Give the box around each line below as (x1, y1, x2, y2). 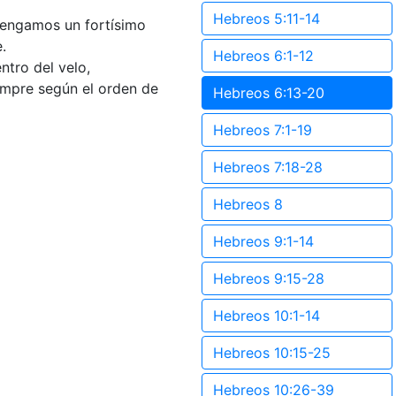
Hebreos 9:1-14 (213, 232, 314, 250)
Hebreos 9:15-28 (213, 270, 324, 287)
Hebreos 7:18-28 (213, 158, 323, 176)
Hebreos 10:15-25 (213, 344, 331, 362)
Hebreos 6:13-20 (213, 84, 324, 102)
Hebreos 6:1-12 (213, 47, 314, 65)
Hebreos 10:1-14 (213, 307, 320, 324)
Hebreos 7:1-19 (213, 121, 312, 139)
